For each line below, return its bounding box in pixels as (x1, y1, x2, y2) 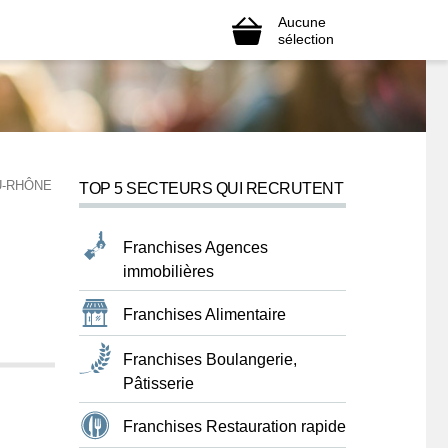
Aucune (278, 13, 326, 30)
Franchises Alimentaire (123, 306, 286, 323)
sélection (278, 30, 334, 47)
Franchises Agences (123, 239, 268, 256)
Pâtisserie (123, 375, 194, 392)
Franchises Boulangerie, (123, 351, 297, 368)
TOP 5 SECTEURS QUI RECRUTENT (79, 180, 343, 197)
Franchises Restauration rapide (123, 418, 346, 435)
